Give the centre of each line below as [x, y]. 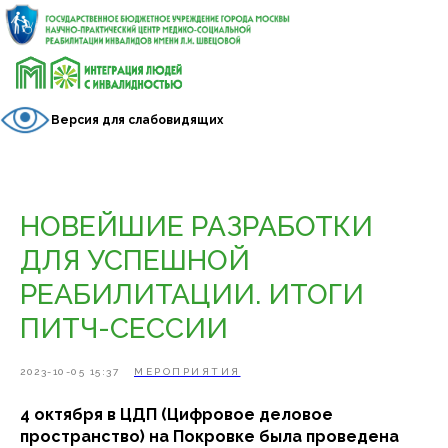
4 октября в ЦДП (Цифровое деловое [176, 414]
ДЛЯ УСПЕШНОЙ [135, 260]
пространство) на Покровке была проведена [209, 436]
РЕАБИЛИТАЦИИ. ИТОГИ [192, 294]
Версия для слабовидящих [137, 120]
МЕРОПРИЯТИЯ [187, 371]
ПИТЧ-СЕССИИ [124, 328]
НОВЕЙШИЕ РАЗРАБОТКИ [196, 226]
